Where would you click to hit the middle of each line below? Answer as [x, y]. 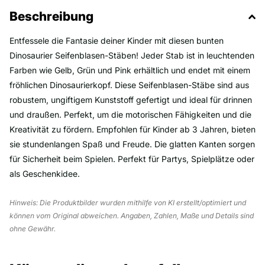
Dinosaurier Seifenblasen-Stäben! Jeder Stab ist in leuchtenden [132, 55]
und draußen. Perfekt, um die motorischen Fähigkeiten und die [130, 114]
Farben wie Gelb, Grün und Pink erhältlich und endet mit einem [130, 70]
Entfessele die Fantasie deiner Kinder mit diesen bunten [117, 40]
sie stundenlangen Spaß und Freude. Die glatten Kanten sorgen [132, 144]
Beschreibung [51, 16]
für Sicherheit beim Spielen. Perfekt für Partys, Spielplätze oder [132, 159]
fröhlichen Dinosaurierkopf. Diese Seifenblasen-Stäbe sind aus [129, 85]
